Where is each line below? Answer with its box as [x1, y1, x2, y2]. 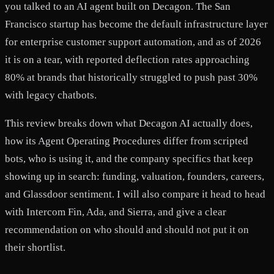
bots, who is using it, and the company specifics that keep [5, 152, 253, 165]
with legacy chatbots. [5, 89, 97, 101]
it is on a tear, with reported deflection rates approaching [5, 53, 250, 65]
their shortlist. [5, 241, 65, 253]
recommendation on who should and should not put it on [5, 223, 249, 235]
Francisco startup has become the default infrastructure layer [5, 18, 268, 30]
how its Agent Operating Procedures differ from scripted [5, 135, 248, 147]
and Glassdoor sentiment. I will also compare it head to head [5, 188, 265, 200]
